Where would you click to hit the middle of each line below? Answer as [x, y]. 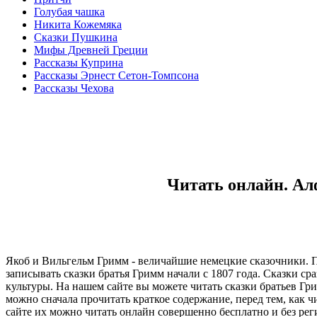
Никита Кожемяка [78, 24]
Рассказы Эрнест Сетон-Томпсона [116, 75]
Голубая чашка [69, 12]
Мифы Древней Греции [91, 50]
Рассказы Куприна [79, 63]
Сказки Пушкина [76, 37]
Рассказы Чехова [74, 88]
